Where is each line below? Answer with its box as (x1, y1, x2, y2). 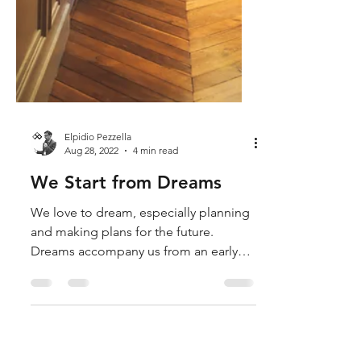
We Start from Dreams (31, 201, 222, 222)
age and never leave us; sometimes (31, 292, 231, 307)
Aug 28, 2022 (64, 173, 118, 185)
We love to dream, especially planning (31, 234, 250, 249)
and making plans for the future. (31, 253, 214, 268)
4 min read (133, 173, 178, 185)
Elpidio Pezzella (64, 160, 131, 172)
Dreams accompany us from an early (31, 272, 238, 288)
